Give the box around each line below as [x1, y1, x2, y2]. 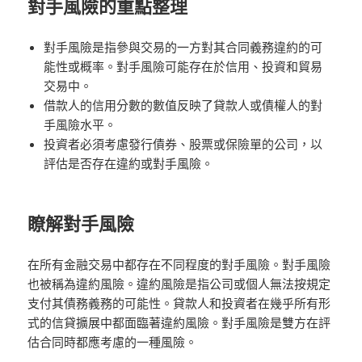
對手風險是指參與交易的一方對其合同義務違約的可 [44, 38, 323, 55]
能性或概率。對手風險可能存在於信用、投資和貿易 [44, 57, 323, 74]
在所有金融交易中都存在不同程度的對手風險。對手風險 [27, 255, 331, 272]
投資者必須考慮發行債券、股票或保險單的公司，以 [44, 135, 323, 152]
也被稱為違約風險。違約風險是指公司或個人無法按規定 [27, 275, 331, 292]
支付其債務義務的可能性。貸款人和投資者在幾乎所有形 [27, 294, 331, 311]
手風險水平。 [44, 116, 117, 133]
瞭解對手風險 [27, 210, 135, 235]
